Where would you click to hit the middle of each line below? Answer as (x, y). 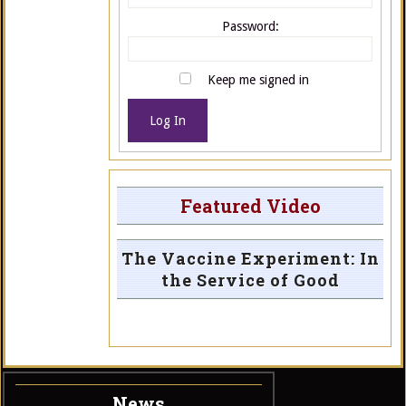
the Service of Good (250, 280)
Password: (250, 26)
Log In (167, 120)
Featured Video (250, 206)
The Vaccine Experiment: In (250, 259)
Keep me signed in (258, 79)
